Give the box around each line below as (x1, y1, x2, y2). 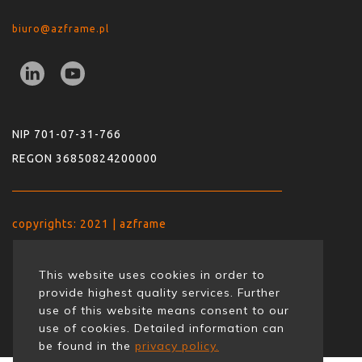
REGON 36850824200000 (12, 152, 158, 166)
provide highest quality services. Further (39, 284, 280, 300)
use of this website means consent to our (39, 302, 289, 318)
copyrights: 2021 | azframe (12, 217, 166, 231)
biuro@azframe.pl (12, 23, 109, 35)
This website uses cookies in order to (39, 267, 265, 282)
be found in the (39, 338, 135, 353)
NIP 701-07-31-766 (12, 128, 121, 141)
